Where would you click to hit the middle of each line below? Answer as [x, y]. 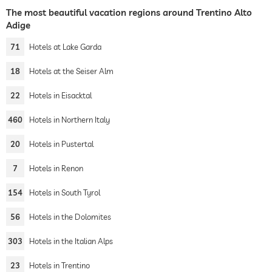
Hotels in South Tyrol [65, 192]
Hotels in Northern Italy [70, 120]
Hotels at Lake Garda [65, 47]
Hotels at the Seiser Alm [71, 71]
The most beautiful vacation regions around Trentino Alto [129, 12]
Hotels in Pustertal [61, 144]
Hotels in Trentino [59, 265]
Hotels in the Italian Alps [71, 241]
